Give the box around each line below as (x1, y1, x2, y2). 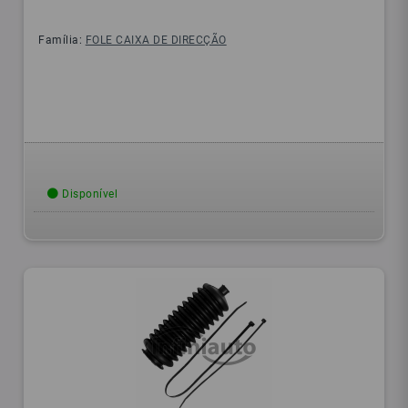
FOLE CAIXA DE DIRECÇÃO (85, 34, 227, 47)
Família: (38, 34, 86, 47)
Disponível (58, 188, 118, 201)
